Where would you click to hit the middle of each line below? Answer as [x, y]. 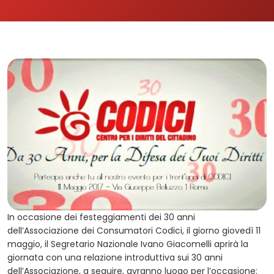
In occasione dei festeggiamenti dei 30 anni [101, 217]
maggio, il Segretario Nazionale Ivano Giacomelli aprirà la [128, 244]
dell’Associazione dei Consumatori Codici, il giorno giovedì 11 [134, 231]
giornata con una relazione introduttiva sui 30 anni [115, 258]
